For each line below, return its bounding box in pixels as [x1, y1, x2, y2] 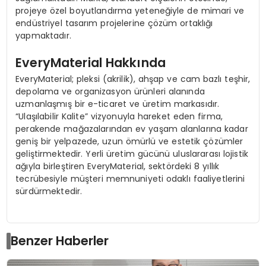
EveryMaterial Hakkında [15, 54, 166, 72]
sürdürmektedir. [15, 185, 83, 198]
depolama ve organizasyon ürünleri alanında [15, 85, 205, 98]
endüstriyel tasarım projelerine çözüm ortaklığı [15, 17, 213, 30]
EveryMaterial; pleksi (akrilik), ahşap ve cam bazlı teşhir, [15, 73, 251, 85]
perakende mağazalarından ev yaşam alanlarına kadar [15, 123, 248, 135]
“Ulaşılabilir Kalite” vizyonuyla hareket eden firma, [15, 110, 223, 123]
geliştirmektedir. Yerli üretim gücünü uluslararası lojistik [15, 148, 248, 160]
